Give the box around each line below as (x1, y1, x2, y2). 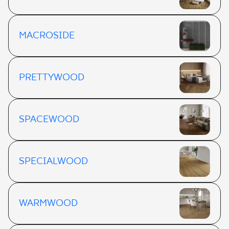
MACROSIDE (19, 30, 75, 41)
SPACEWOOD (19, 114, 79, 125)
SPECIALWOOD (19, 156, 88, 167)
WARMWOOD (19, 198, 78, 209)
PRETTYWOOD (19, 72, 84, 83)
